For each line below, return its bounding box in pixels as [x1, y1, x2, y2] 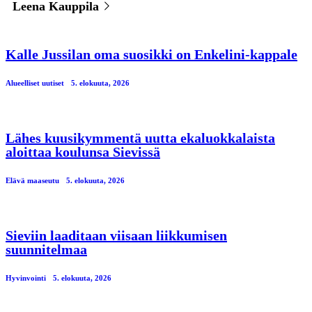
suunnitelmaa [6, 241, 87, 257]
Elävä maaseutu [6, 176, 59, 185]
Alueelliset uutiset [6, 79, 64, 88]
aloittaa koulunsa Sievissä [6, 144, 160, 160]
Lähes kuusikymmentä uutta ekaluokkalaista [6, 130, 275, 146]
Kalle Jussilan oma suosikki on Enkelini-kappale [6, 47, 297, 63]
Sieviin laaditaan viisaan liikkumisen [6, 227, 227, 243]
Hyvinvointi [6, 273, 46, 282]
